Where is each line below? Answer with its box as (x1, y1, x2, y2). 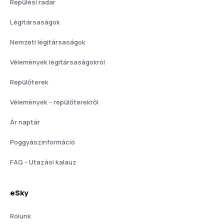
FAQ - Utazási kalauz (10, 157, 76, 166)
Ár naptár (10, 117, 40, 126)
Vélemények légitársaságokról (10, 57, 105, 66)
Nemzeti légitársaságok (10, 37, 85, 46)
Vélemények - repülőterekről (10, 97, 98, 106)
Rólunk (10, 211, 31, 220)
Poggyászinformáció (10, 137, 75, 146)
